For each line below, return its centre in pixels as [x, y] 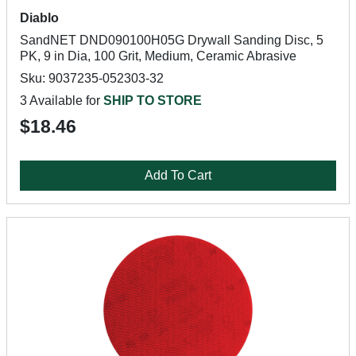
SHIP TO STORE [153, 101]
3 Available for [62, 101]
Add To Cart [178, 175]
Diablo [39, 18]
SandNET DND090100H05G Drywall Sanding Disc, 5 [172, 40]
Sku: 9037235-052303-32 [92, 78]
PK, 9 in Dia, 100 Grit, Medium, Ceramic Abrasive [158, 56]
